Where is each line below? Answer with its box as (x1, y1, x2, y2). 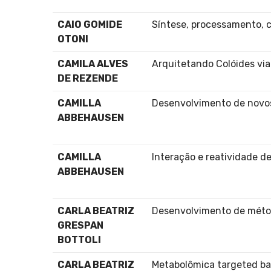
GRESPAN (57, 219, 103, 231)
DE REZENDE (57, 72, 118, 84)
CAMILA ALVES (57, 57, 128, 70)
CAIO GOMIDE (57, 18, 122, 30)
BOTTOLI (57, 233, 101, 246)
